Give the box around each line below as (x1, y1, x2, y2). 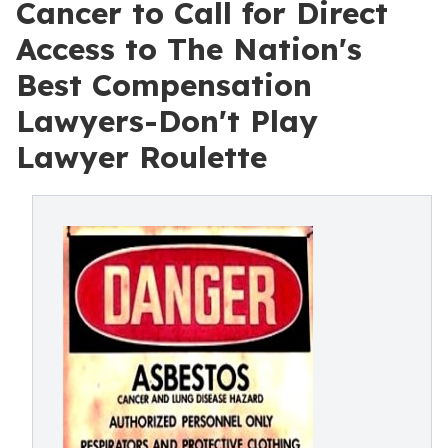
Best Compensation (16, 66, 312, 104)
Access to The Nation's (16, 30, 362, 68)
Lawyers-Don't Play (16, 102, 318, 140)
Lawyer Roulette (16, 138, 267, 176)
